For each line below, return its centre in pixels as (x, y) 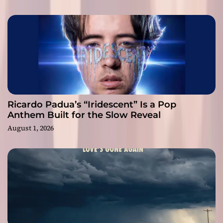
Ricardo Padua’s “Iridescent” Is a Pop (92, 105)
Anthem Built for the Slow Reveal (84, 115)
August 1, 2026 (31, 128)
